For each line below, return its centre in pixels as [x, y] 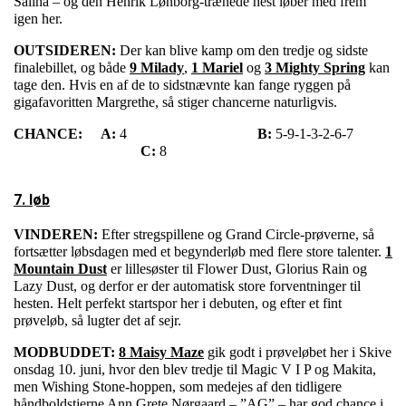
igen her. [38, 19]
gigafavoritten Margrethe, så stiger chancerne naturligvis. [175, 102]
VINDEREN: [58, 235]
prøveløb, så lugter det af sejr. [97, 321]
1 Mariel [217, 68]
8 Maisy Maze [161, 353]
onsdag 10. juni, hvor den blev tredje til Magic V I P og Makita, [195, 370]
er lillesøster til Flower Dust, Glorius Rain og [237, 269]
